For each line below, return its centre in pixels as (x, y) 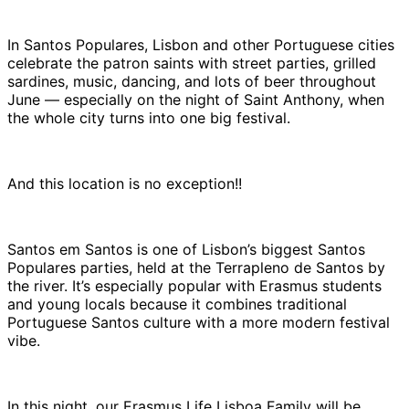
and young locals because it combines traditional (177, 304)
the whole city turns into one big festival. (149, 117)
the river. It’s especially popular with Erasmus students (194, 285)
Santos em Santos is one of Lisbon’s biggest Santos (186, 249)
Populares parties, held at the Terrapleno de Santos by (196, 267)
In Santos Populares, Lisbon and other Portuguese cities (201, 44)
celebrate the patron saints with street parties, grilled (192, 63)
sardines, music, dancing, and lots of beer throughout (192, 81)
